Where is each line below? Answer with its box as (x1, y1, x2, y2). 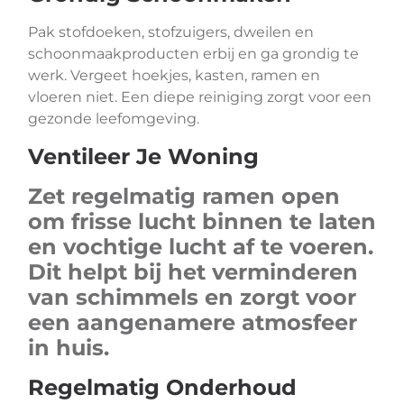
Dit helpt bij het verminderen (28, 259, 358, 285)
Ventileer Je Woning (28, 143, 259, 170)
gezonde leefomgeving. (28, 110, 199, 127)
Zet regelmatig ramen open (28, 183, 340, 209)
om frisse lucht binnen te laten (28, 208, 376, 234)
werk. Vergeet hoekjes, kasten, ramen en (28, 67, 320, 84)
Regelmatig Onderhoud (28, 374, 297, 400)
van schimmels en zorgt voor (28, 284, 356, 310)
